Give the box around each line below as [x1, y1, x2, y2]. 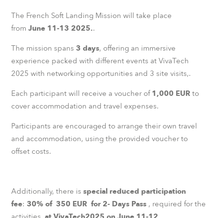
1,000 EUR [151, 88, 190, 98]
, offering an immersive [99, 43, 176, 53]
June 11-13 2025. [28, 23, 93, 33]
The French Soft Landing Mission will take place [11, 10, 172, 20]
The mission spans [11, 43, 74, 53]
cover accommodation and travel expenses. [11, 101, 159, 111]
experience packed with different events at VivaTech [11, 55, 189, 66]
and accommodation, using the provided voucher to [11, 133, 188, 144]
